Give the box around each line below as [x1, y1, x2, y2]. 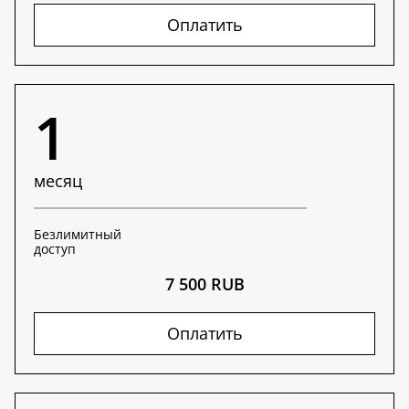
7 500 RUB [164, 273, 245, 295]
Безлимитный [34, 225, 121, 243]
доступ [34, 240, 76, 257]
